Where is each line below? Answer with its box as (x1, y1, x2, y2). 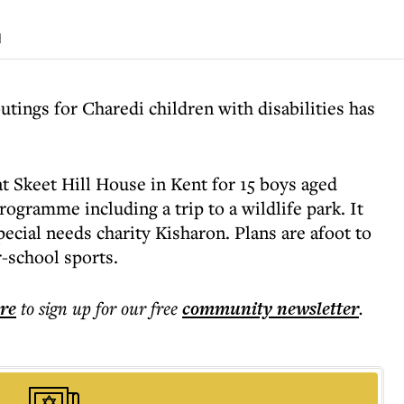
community (182, 296, 272, 321)
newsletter (272, 296, 359, 321)
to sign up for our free (21, 296, 178, 320)
